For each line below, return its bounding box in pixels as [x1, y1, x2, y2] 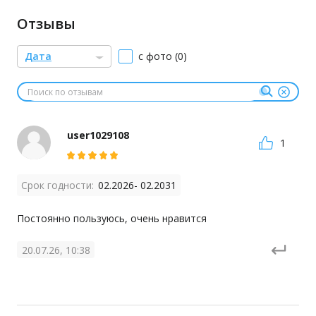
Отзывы [17, 14, 75, 33]
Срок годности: [21, 178, 94, 192]
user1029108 [67, 128, 129, 142]
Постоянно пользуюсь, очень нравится [17, 212, 207, 225]
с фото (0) [138, 49, 187, 63]
